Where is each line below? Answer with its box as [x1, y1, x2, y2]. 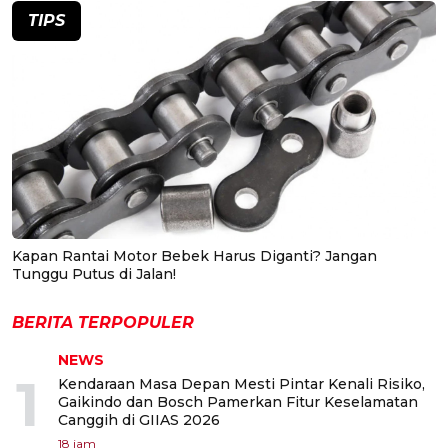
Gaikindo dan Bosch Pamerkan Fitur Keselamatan [58, 393, 418, 411]
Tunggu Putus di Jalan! [12, 265, 176, 283]
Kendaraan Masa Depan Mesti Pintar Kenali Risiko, [58, 375, 425, 393]
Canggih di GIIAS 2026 [58, 411, 220, 429]
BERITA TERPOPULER [12, 313, 194, 332]
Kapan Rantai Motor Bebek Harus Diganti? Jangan [12, 247, 377, 265]
